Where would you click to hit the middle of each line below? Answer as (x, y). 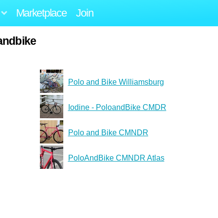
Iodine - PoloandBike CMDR (117, 107)
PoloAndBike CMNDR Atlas (116, 158)
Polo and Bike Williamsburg (116, 82)
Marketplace (41, 13)
